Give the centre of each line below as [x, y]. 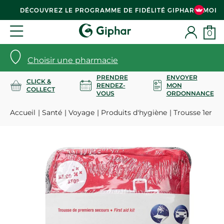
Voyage [81, 112]
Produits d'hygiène [134, 112]
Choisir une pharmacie [73, 60]
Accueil [23, 112]
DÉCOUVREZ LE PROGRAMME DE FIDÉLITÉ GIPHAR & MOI [118, 10]
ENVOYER [182, 77]
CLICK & [38, 81]
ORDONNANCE [190, 93]
